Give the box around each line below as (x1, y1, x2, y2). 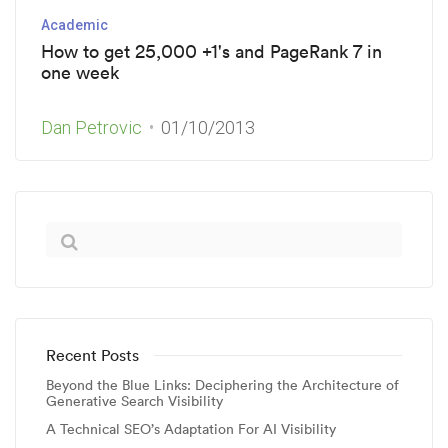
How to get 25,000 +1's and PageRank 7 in (41, 40, 382, 63)
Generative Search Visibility (46, 392, 223, 410)
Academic (41, 17, 108, 33)
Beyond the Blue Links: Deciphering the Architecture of (46, 376, 399, 394)
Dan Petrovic (41, 117, 142, 138)
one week (41, 61, 119, 84)
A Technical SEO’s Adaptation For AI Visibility (46, 420, 336, 438)
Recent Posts (46, 345, 139, 365)
